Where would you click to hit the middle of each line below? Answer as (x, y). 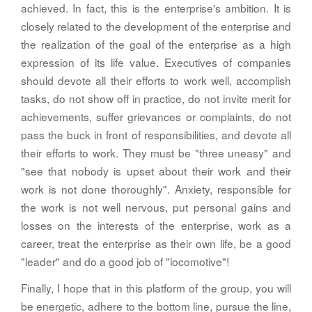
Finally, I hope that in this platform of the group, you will (156, 288)
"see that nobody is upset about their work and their (156, 171)
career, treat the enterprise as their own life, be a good (156, 243)
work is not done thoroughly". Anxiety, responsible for (156, 189)
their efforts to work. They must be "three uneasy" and (156, 153)
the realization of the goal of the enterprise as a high (156, 44)
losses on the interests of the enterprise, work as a (156, 225)
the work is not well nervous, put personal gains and (156, 207)
